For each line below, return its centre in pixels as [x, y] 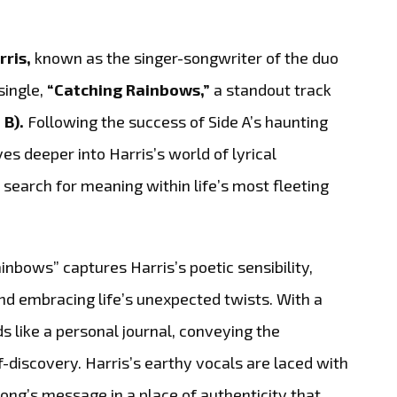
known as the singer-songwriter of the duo [185, 57]
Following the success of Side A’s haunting [176, 121]
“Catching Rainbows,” [129, 89]
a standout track [271, 89]
